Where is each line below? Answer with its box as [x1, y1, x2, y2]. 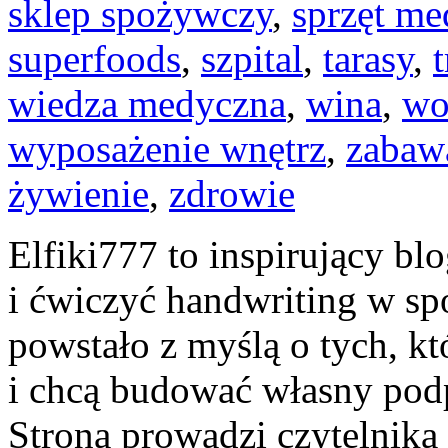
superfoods [8, 36, 181, 80]
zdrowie [169, 171, 295, 215]
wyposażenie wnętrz [8, 126, 326, 170]
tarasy [323, 36, 413, 80]
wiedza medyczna [8, 81, 286, 125]
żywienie [8, 171, 149, 215]
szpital [201, 36, 303, 80]
